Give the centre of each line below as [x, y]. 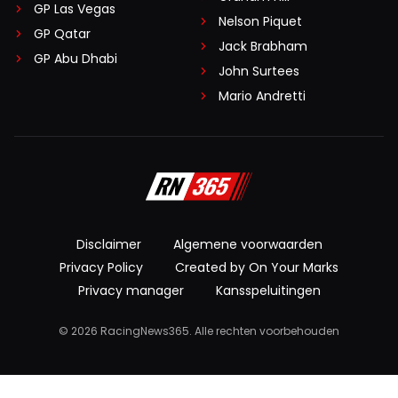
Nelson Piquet [260, 22]
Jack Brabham [263, 47]
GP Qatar [62, 34]
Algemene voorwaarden [247, 245]
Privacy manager [131, 291]
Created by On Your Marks [257, 268]
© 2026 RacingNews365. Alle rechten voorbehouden [199, 331]
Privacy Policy [101, 268]
